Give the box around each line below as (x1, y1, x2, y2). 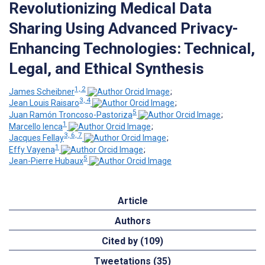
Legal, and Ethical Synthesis (9, 59, 204, 77)
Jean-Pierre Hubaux (9, 156, 83, 166)
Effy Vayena (9, 144, 55, 154)
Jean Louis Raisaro (9, 98, 79, 108)
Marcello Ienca (9, 121, 63, 131)
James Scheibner (9, 86, 75, 96)
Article (117, 195, 148, 207)
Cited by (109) (102, 235, 163, 247)
